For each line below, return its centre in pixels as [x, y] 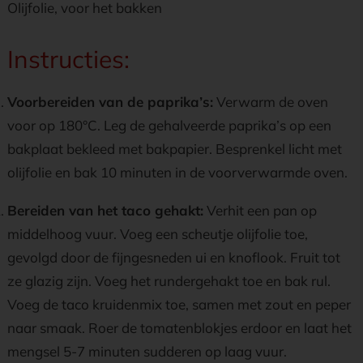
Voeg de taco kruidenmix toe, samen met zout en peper [179, 304]
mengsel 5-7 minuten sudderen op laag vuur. [147, 351]
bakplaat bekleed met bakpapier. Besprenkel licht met [175, 149]
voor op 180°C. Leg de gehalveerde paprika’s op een [169, 125]
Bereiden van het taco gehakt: [105, 210]
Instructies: [68, 59]
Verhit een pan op [260, 210]
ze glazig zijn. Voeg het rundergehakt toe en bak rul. [169, 281]
